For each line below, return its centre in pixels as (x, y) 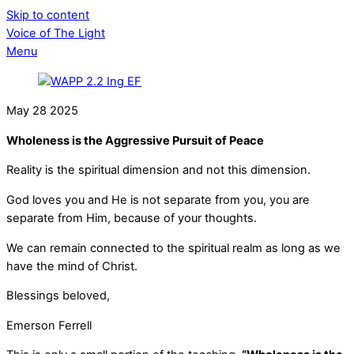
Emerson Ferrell (49, 325)
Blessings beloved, (58, 296)
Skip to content (48, 15)
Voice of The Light (56, 33)
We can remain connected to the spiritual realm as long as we (173, 248)
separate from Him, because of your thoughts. (132, 218)
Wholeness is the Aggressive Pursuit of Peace (135, 140)
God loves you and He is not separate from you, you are (158, 200)
